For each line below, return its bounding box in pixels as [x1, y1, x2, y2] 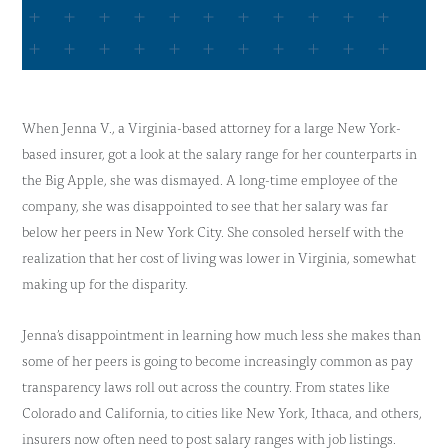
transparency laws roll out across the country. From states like [22, 377, 390, 396]
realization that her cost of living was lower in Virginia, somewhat [22, 248, 416, 267]
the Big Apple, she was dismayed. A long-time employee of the [22, 170, 398, 189]
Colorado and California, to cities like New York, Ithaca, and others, [22, 403, 422, 422]
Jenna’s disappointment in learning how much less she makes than [22, 325, 421, 344]
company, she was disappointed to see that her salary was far [22, 196, 388, 215]
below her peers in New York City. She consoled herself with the [22, 222, 404, 241]
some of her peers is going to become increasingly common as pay [22, 351, 413, 370]
